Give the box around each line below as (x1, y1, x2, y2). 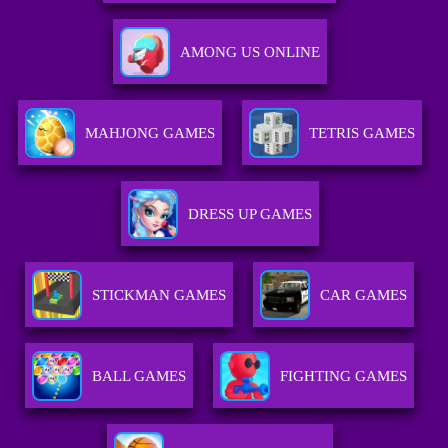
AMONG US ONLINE (179, 44, 320, 61)
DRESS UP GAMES (187, 206, 312, 223)
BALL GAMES (92, 368, 187, 385)
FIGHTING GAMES (280, 368, 408, 385)
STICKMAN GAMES (92, 287, 227, 304)
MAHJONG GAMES (84, 125, 215, 142)
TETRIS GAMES (308, 125, 415, 142)
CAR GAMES (320, 287, 408, 304)
